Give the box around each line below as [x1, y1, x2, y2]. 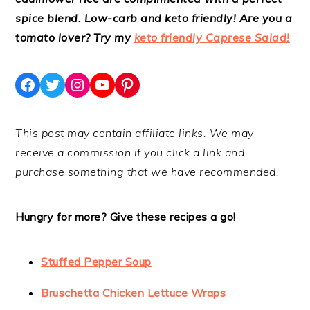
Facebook [19, 73, 94, 95]
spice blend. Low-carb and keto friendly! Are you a [15, 11, 293, 25]
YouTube [93, 73, 161, 95]
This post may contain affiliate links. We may [15, 126, 254, 140]
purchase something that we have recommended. [15, 165, 280, 179]
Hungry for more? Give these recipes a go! [15, 210, 236, 224]
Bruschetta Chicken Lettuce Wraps [41, 286, 226, 300]
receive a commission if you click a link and [15, 145, 245, 159]
